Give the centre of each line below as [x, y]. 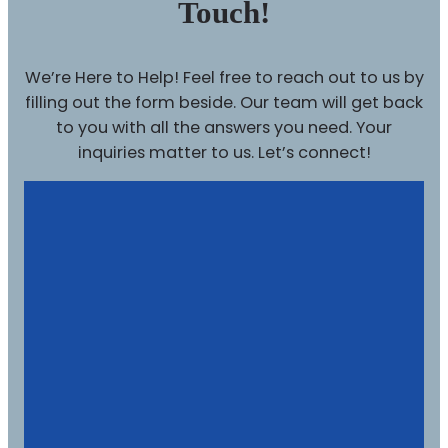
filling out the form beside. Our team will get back [224, 102]
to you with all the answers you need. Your [224, 127]
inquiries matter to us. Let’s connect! [224, 152]
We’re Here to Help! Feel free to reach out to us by [224, 77]
